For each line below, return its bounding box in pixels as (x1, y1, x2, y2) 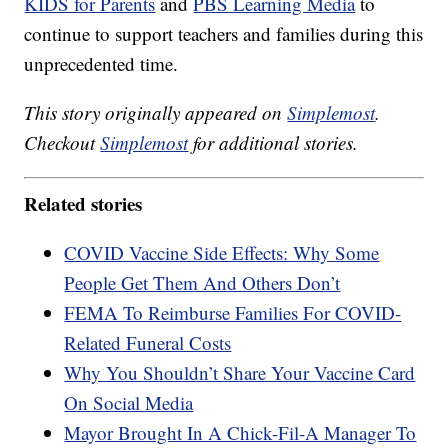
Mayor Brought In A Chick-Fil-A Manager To (64, 419, 417, 445)
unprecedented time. (24, 51, 179, 77)
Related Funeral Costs (64, 329, 232, 355)
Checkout (24, 130, 101, 156)
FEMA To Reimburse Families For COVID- (64, 299, 402, 325)
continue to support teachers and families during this (24, 21, 424, 47)
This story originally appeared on (24, 100, 288, 126)
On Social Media (64, 389, 194, 415)
